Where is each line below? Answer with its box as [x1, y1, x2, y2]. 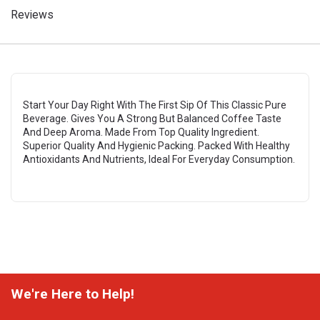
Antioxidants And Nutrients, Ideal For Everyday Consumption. [23, 154, 295, 165]
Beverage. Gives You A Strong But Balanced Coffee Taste [23, 113, 281, 124]
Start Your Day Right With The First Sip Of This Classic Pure [23, 99, 286, 111]
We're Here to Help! [11, 286, 134, 302]
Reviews [11, 8, 54, 21]
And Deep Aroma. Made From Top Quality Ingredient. [23, 126, 259, 138]
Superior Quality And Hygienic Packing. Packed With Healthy [23, 140, 290, 151]
